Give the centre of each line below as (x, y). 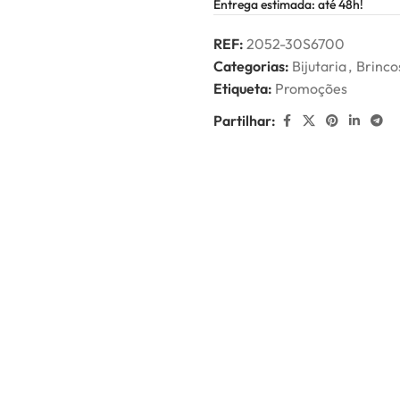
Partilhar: (245, 121)
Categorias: (251, 66)
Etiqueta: (243, 88)
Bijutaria (319, 66)
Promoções (311, 88)
